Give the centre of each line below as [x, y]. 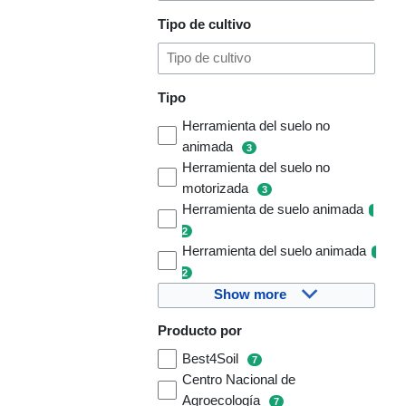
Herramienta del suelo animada [275, 251]
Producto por [199, 331]
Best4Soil [213, 359]
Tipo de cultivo [204, 24]
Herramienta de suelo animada [273, 209]
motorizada [217, 188]
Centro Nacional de [239, 380]
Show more [250, 295]
